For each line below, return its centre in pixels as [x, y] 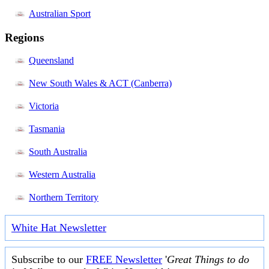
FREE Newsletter [124, 260]
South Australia [58, 152]
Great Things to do [208, 260]
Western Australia [62, 175]
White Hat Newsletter [59, 228]
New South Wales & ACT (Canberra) [100, 83]
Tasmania [47, 129]
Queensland [51, 61]
